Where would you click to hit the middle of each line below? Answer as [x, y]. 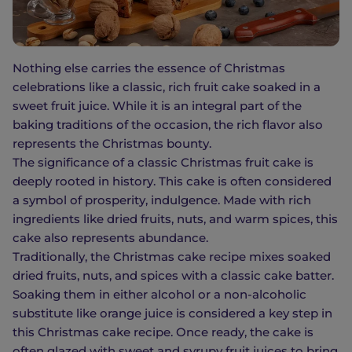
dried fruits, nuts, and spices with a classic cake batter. [173, 276]
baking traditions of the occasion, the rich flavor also [168, 125]
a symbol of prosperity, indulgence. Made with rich [162, 200]
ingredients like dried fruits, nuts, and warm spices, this [175, 219]
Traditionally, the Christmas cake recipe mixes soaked [172, 257]
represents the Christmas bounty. [112, 144]
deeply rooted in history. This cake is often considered [172, 181]
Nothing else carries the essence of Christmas [149, 68]
